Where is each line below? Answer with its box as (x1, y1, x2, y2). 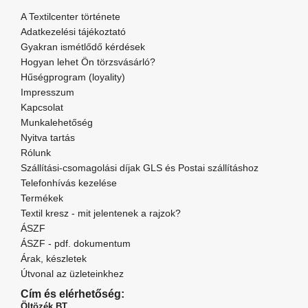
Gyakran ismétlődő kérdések (21, 41, 145, 53)
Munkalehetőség (21, 117, 93, 129)
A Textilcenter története (21, 11, 120, 23)
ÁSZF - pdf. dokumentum (21, 238, 131, 250)
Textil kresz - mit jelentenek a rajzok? (21, 208, 181, 219)
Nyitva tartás (21, 132, 75, 144)
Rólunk (21, 147, 51, 159)
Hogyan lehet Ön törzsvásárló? (21, 56, 155, 68)
